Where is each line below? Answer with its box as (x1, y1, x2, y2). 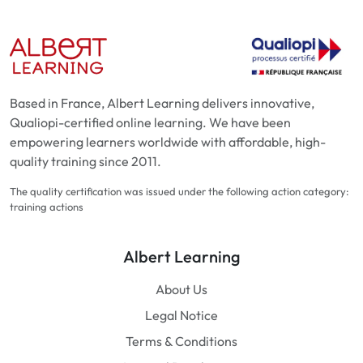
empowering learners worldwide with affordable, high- (10, 134, 326, 151)
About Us (156, 281, 207, 298)
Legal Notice (145, 307, 218, 324)
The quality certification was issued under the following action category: (10, 185, 349, 199)
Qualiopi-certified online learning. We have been (10, 114, 291, 131)
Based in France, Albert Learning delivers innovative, (10, 95, 314, 112)
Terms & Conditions (126, 333, 237, 350)
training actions (10, 200, 83, 214)
